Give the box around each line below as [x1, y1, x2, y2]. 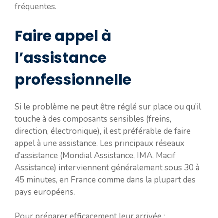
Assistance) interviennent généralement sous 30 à [15, 162, 200, 173]
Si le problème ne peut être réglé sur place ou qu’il [15, 101, 201, 112]
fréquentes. [15, 1, 56, 12]
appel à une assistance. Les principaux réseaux [15, 137, 184, 149]
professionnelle [15, 69, 131, 90]
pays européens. [15, 186, 75, 198]
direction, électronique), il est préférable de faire [15, 125, 191, 137]
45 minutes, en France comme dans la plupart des [15, 174, 196, 185]
